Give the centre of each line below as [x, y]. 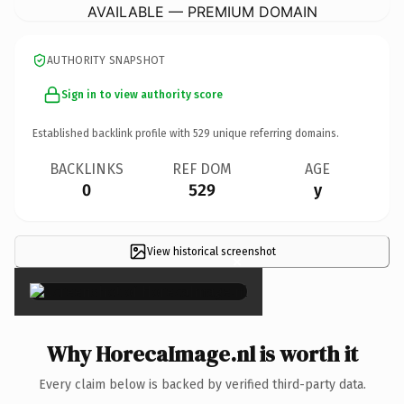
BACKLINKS [87, 169]
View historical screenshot [211, 251]
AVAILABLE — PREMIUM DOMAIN [202, 11]
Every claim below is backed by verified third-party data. [202, 384]
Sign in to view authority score [142, 94]
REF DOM [202, 169]
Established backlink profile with [113, 133]
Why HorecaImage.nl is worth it [202, 353]
